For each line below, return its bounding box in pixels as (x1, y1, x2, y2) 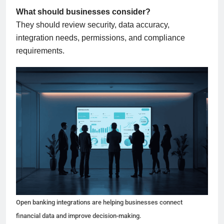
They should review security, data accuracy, (16, 20, 169, 29)
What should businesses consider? (16, 7, 150, 16)
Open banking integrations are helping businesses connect (16, 198, 182, 206)
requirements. (16, 46, 64, 55)
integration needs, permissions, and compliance (16, 33, 185, 42)
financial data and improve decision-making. (16, 211, 141, 219)
